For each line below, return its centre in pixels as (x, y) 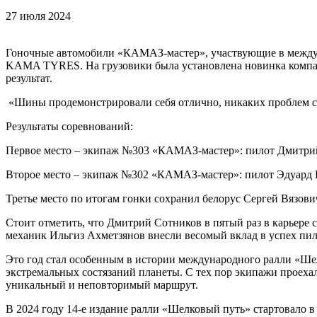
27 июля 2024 (38, 16)
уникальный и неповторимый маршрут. (102, 285)
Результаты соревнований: (69, 127)
